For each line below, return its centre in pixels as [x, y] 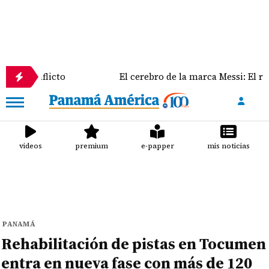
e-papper [157, 146]
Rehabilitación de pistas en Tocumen [134, 244]
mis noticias [228, 146]
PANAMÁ [19, 224]
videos [31, 146]
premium [92, 146]
